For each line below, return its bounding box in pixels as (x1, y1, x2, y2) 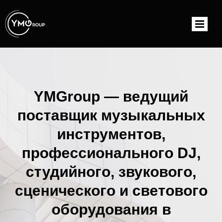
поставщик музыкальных (17, 107, 205, 123)
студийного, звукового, (26, 164, 196, 180)
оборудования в (51, 201, 171, 218)
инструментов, (56, 126, 166, 142)
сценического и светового (14, 182, 208, 199)
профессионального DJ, (21, 145, 201, 161)
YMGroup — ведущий (34, 88, 188, 105)
